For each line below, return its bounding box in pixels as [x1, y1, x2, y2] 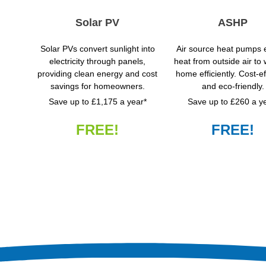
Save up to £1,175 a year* [48, 97, 147, 107]
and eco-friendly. [201, 81, 264, 91]
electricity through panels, [49, 56, 145, 66]
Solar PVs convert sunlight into [40, 44, 155, 54]
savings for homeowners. [50, 81, 145, 91]
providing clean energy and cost [37, 69, 157, 79]
